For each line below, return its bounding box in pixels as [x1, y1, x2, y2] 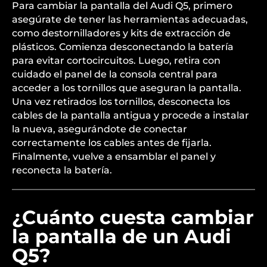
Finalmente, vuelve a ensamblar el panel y [12, 151, 216, 162]
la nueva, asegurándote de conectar [12, 123, 187, 135]
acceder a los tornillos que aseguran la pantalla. [12, 82, 241, 94]
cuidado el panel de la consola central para [12, 69, 218, 80]
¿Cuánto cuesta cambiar [12, 206, 254, 229]
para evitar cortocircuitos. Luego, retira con [12, 55, 221, 66]
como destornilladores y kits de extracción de [12, 27, 231, 39]
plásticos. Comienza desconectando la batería [12, 41, 234, 52]
